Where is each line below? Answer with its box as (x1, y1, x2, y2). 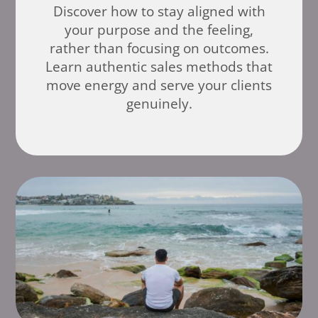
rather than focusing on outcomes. (49, 38, 269, 57)
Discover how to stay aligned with (53, 1, 265, 21)
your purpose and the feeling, (65, 20, 253, 39)
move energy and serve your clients (46, 75, 272, 94)
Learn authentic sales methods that (45, 57, 273, 76)
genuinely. (126, 94, 192, 113)
